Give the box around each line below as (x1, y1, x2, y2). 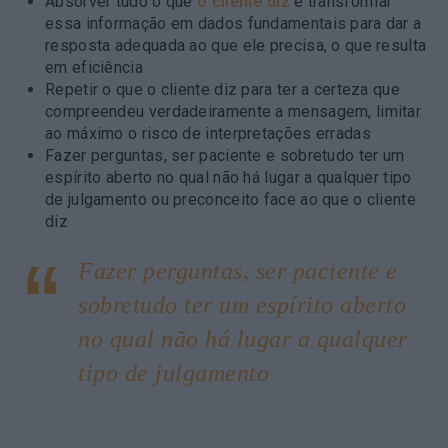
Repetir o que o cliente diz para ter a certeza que (45, 79, 400, 99)
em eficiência (45, 57, 143, 77)
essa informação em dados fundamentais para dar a (45, 13, 422, 33)
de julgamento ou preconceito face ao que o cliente (45, 189, 416, 209)
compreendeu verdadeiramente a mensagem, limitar (45, 101, 422, 121)
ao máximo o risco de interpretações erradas (45, 123, 371, 143)
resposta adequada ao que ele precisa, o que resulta (45, 35, 427, 55)
